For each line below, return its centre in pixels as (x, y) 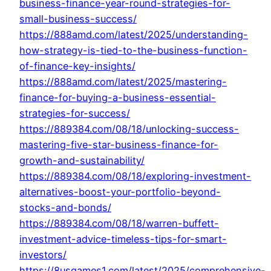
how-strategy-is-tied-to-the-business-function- (133, 51)
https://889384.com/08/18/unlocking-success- (129, 129)
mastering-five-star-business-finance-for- (119, 145)
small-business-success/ (78, 19)
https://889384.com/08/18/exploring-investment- (135, 176)
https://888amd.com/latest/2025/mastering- (123, 82)
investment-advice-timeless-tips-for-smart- (123, 239)
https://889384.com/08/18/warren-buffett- (119, 224)
